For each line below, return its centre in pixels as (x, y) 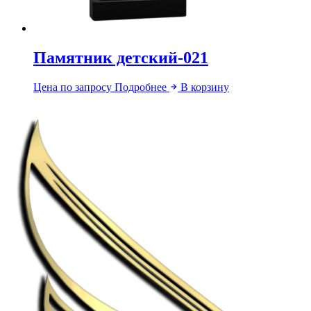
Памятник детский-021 (121, 58)
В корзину (205, 87)
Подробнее (142, 87)
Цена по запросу (73, 87)
